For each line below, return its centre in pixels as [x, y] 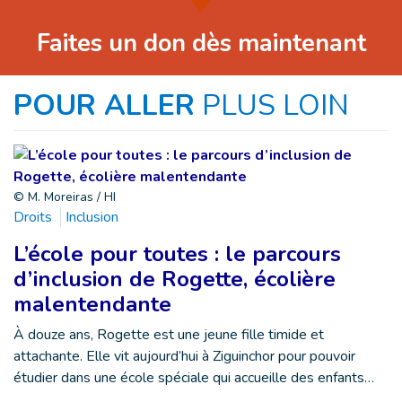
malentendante [92, 304]
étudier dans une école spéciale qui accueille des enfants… [194, 377]
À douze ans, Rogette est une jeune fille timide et [169, 334]
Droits [33, 217]
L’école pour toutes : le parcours [177, 253]
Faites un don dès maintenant [201, 43]
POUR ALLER [104, 105]
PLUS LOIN [275, 105]
